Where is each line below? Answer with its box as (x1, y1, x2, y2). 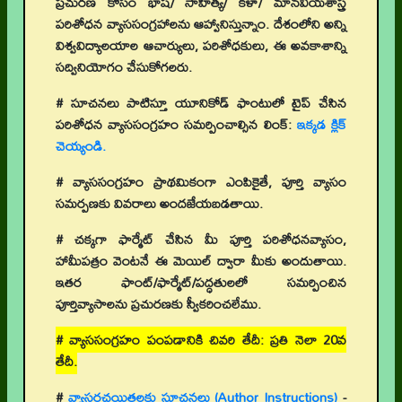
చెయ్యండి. (56, 133, 106, 160)
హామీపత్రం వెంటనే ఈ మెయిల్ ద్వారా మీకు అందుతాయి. (56, 248, 346, 275)
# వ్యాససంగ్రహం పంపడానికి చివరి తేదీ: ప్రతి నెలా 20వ (56, 327, 346, 354)
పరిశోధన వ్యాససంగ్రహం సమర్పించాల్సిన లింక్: (56, 111, 297, 138)
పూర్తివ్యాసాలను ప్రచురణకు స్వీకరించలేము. (56, 291, 261, 318)
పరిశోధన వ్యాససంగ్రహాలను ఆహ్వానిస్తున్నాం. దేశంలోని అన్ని (56, 11, 346, 38)
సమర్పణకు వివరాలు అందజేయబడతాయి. (56, 190, 263, 217)
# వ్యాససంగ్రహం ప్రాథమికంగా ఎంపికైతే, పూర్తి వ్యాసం (56, 169, 346, 196)
